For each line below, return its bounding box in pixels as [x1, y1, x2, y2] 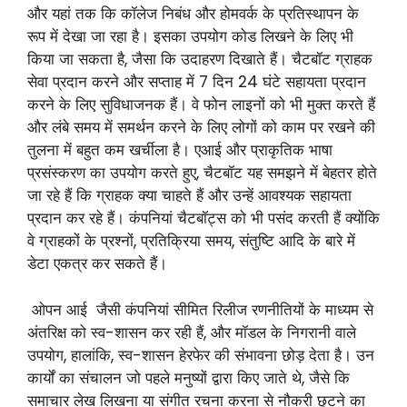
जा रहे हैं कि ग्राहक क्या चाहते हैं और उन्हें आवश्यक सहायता [27, 184, 352, 207]
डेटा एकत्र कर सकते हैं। [27, 253, 167, 275]
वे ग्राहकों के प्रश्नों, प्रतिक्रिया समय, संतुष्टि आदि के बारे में [27, 230, 355, 253]
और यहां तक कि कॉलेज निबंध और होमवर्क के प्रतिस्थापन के [27, 3, 359, 25]
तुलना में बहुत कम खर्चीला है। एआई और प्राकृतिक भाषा [27, 139, 333, 162]
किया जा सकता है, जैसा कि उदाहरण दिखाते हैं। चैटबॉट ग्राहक [27, 48, 372, 71]
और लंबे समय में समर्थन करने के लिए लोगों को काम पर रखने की [27, 116, 375, 139]
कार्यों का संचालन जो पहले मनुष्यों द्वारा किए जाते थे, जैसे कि [27, 366, 350, 389]
